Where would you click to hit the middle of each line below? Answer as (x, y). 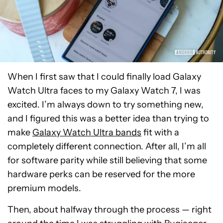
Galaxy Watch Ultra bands (87, 132)
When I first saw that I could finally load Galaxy (104, 77)
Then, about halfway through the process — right (110, 210)
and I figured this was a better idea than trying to (108, 118)
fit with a (160, 132)
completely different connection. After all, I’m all (107, 146)
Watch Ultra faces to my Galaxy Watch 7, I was (104, 91)
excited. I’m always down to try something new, (106, 105)
